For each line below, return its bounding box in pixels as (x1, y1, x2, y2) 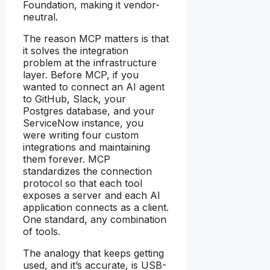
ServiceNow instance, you (23, 116, 143, 129)
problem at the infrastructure (23, 56, 157, 69)
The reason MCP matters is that (23, 32, 169, 45)
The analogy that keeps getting (23, 246, 164, 259)
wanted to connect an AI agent (23, 80, 165, 93)
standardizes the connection (23, 165, 152, 177)
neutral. (23, 10, 58, 23)
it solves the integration (23, 44, 128, 57)
